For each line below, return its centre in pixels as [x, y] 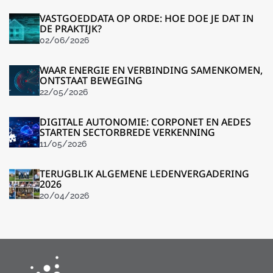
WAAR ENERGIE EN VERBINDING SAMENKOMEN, [151, 70]
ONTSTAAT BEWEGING [91, 81]
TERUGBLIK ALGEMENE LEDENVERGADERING [144, 174]
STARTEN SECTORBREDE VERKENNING [127, 133]
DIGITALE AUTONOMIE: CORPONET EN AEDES [145, 122]
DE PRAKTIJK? [71, 29]
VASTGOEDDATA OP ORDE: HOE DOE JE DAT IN [147, 19]
